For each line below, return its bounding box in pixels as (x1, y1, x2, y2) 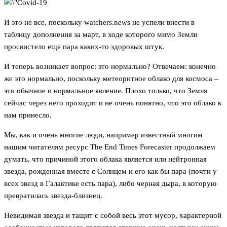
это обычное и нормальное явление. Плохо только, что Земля (4, 87, 207, 95)
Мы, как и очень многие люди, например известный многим (4, 131, 203, 139)
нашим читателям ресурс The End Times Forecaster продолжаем (4, 143, 215, 152)
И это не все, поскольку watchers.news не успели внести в (4, 18, 195, 27)
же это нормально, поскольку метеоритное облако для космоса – (4, 74, 218, 83)
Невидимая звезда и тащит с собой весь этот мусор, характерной (4, 211, 221, 220)
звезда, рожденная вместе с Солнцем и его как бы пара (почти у (4, 167, 217, 176)
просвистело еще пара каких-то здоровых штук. (4, 43, 164, 51)
